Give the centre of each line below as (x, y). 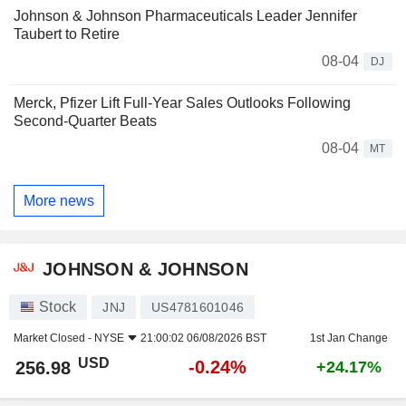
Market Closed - (54, 338)
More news (59, 200)
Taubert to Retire (67, 34)
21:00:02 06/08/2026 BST (203, 338)
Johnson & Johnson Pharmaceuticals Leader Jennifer (185, 16)
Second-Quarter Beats (85, 121)
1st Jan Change (348, 338)
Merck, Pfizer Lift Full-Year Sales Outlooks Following (182, 103)
